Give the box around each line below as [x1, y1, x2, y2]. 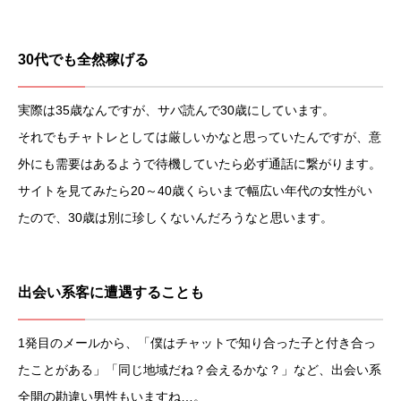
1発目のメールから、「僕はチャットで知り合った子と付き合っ [18, 336, 376, 351]
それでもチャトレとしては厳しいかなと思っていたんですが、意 [18, 130, 381, 145]
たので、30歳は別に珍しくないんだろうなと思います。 [18, 210, 333, 226]
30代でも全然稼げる [18, 52, 149, 68]
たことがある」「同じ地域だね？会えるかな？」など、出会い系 [18, 363, 381, 378]
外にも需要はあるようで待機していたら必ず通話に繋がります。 [18, 157, 381, 172]
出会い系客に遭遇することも [18, 285, 204, 301]
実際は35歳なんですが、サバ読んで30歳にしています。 [18, 103, 335, 118]
